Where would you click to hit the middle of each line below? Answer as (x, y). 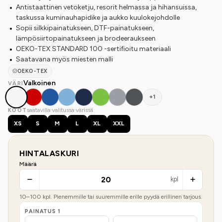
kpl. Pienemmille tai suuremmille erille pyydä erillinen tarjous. (122, 196)
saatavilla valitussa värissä (60, 110)
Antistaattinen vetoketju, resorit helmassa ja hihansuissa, (106, 7)
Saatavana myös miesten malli (64, 59)
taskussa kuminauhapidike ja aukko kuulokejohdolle (98, 17)
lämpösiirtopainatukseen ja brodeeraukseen (86, 38)
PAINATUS (41, 211)
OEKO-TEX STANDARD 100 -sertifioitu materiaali (93, 49)
